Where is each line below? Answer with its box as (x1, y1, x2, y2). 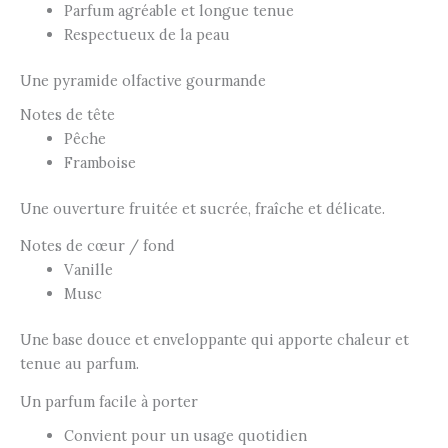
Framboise (63, 153, 136, 173)
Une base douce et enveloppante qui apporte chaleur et (20, 330, 409, 350)
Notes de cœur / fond (20, 236, 175, 256)
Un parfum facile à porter (20, 391, 198, 411)
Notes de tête (20, 105, 115, 125)
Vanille (63, 260, 113, 280)
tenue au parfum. (20, 354, 139, 374)
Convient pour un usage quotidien (63, 425, 307, 445)
